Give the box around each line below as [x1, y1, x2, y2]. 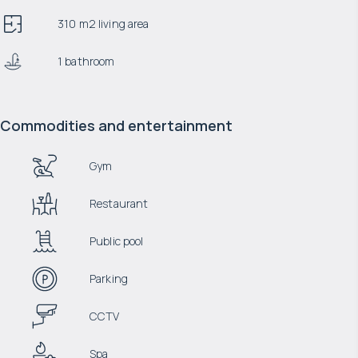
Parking [89, 271, 128, 286]
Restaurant [89, 196, 149, 211]
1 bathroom [58, 54, 115, 69]
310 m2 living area [58, 16, 149, 31]
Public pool [89, 233, 144, 249]
